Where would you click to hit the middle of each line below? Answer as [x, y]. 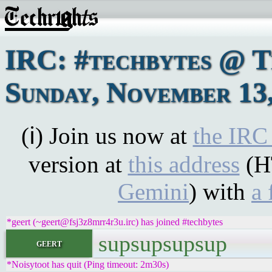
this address [184, 164]
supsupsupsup [163, 243]
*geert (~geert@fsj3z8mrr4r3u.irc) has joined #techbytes [115, 222]
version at [78, 164]
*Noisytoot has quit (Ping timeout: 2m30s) [88, 264]
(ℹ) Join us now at [107, 136]
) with [220, 192]
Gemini [153, 192]
